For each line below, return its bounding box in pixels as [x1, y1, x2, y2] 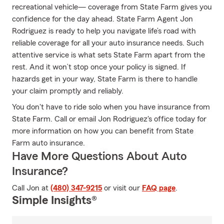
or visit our [102, 184, 142, 192]
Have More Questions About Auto [12, 150, 187, 162]
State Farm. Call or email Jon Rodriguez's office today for [12, 115, 206, 123]
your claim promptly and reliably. [12, 87, 123, 95]
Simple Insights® [12, 194, 97, 206]
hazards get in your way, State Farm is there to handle [12, 75, 197, 83]
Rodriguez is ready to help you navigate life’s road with [12, 27, 196, 35]
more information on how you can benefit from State [12, 127, 193, 135]
